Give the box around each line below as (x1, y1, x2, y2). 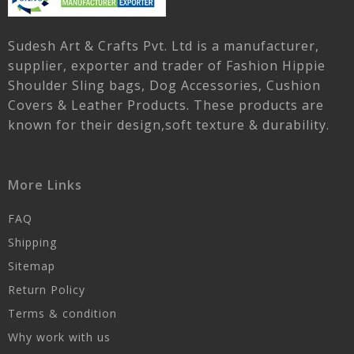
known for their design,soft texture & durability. (8, 116, 330, 134)
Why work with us (8, 330, 111, 345)
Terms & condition (8, 306, 117, 322)
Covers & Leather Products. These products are (8, 96, 324, 115)
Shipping (8, 235, 57, 250)
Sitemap (8, 258, 55, 274)
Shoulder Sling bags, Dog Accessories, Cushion (8, 77, 321, 95)
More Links (8, 176, 82, 194)
